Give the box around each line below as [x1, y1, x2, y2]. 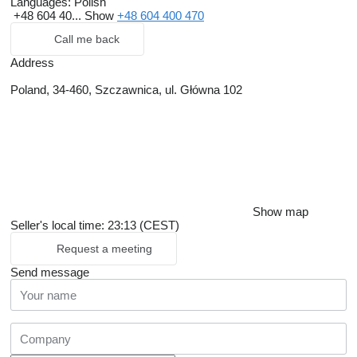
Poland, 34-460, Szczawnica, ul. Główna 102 [10, 83, 242, 96]
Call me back [54, 33, 120, 45]
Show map [253, 205, 308, 218]
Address [10, 56, 54, 69]
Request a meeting [57, 242, 152, 255]
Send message [10, 265, 89, 279]
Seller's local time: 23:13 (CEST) [10, 218, 179, 232]
